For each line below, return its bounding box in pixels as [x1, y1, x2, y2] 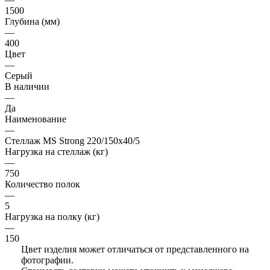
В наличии [5, 81, 49, 92]
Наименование [5, 114, 66, 125]
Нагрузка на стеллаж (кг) [5, 146, 108, 157]
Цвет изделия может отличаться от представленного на [21, 244, 249, 255]
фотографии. [21, 255, 74, 266]
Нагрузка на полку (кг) [5, 212, 99, 222]
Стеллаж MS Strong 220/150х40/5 [5, 136, 140, 146]
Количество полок [5, 179, 80, 190]
